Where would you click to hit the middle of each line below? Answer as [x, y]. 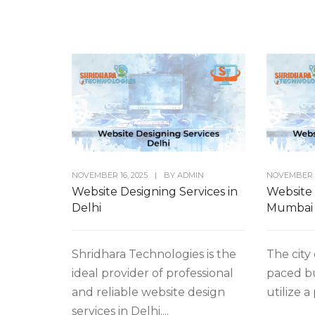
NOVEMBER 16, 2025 [110, 175]
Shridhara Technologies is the [154, 254]
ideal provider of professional [153, 273]
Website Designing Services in [155, 191]
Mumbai [290, 207]
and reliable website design [148, 292]
